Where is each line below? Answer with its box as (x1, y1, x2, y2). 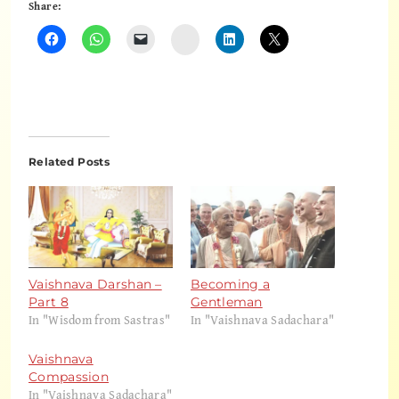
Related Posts (28, 154, 110, 168)
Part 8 (28, 294, 69, 311)
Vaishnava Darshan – (28, 276, 162, 293)
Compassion (28, 369, 110, 386)
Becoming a (191, 276, 271, 293)
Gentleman (191, 294, 263, 311)
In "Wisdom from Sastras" (28, 311, 171, 330)
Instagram (192, 28, 249, 45)
